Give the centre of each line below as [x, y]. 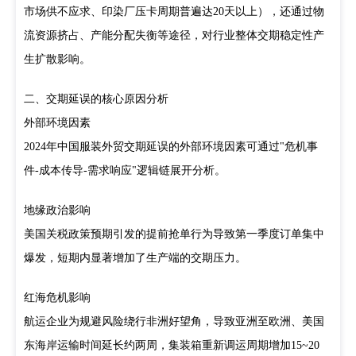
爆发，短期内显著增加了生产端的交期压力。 [135, 258]
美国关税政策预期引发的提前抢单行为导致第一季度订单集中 [174, 234]
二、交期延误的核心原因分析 [96, 99]
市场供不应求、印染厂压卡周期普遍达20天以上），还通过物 [174, 12]
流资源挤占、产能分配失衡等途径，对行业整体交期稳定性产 [174, 35]
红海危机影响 [57, 298]
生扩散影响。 [57, 59]
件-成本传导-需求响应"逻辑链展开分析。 [125, 170]
